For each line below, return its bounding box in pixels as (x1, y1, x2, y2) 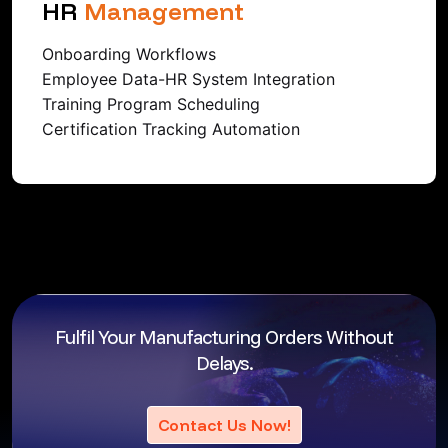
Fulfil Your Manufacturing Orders (55, 324, 326, 350)
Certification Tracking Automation (42, 119, 300, 140)
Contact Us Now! (157, 415, 291, 436)
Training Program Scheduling (42, 94, 260, 115)
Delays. (195, 350, 253, 376)
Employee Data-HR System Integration (42, 69, 335, 90)
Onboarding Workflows (42, 44, 216, 65)
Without (326, 324, 393, 350)
